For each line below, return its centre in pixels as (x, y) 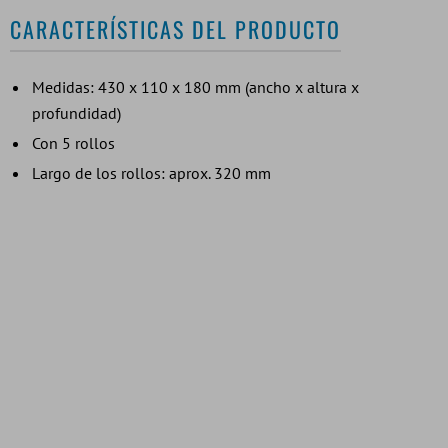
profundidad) (76, 112)
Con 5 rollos (73, 142)
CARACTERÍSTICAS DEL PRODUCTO (175, 28)
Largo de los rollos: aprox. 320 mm (151, 172)
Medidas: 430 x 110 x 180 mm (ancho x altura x (195, 86)
